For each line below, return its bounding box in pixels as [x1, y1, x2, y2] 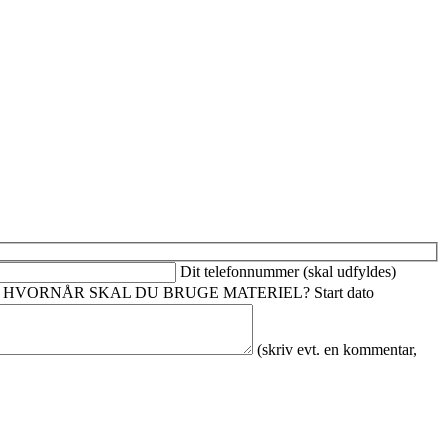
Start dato [314, 283, 374, 301]
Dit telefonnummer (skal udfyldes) [180, 262, 396, 280]
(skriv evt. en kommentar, [257, 340, 417, 358]
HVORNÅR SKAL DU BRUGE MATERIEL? [3, 283, 314, 301]
